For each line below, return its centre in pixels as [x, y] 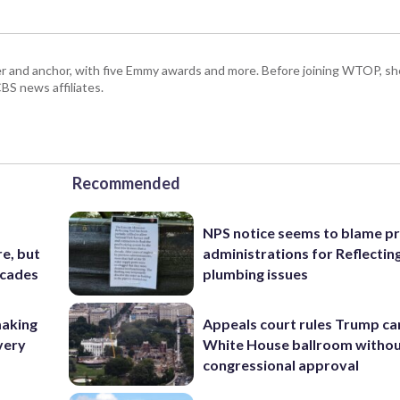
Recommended [126, 183]
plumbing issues [256, 274]
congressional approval [281, 364]
